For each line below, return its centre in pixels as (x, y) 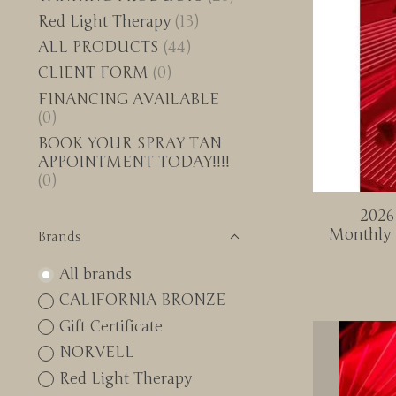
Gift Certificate (110, 326)
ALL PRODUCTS (99, 47)
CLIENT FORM (93, 73)
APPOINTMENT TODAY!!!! (134, 162)
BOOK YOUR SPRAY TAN (130, 143)
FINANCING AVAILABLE (129, 99)
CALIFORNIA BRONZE (142, 301)
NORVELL (96, 353)
